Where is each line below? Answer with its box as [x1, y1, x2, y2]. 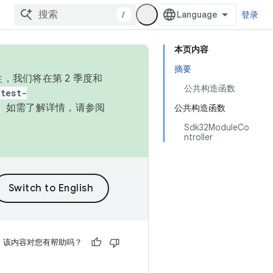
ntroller [184, 132, 213, 143]
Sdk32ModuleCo [184, 122, 249, 133]
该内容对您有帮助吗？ [3, 237, 82, 247]
